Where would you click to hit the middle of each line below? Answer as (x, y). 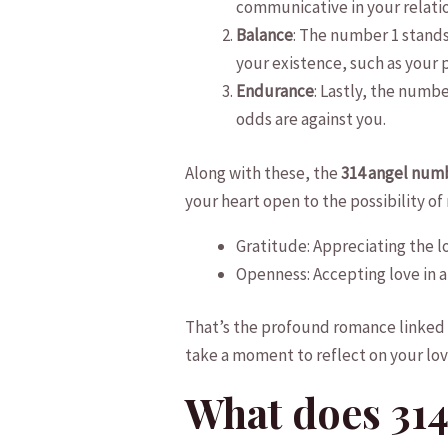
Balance (265, 35)
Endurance (275, 91)
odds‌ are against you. (311, 119)
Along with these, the (263, 172)
